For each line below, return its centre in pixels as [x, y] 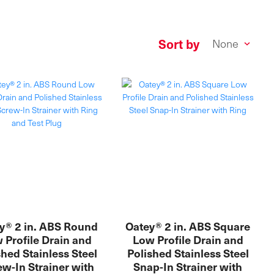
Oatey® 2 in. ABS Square [188, 226]
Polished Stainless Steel [188, 253]
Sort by [179, 43]
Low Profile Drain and [188, 239]
